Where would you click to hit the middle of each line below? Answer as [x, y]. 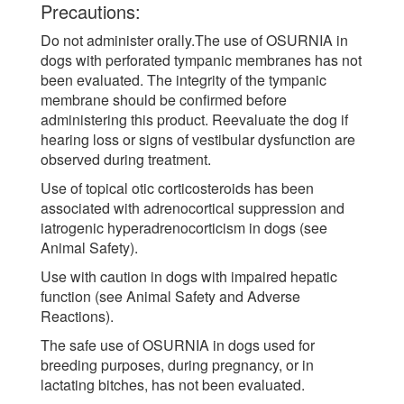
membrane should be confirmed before [164, 99]
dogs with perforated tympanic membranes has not [201, 60]
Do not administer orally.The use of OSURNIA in [194, 40]
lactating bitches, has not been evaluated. [173, 384]
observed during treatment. [126, 159]
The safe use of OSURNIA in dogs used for [178, 344]
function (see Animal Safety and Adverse [170, 296]
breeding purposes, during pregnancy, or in [177, 364]
